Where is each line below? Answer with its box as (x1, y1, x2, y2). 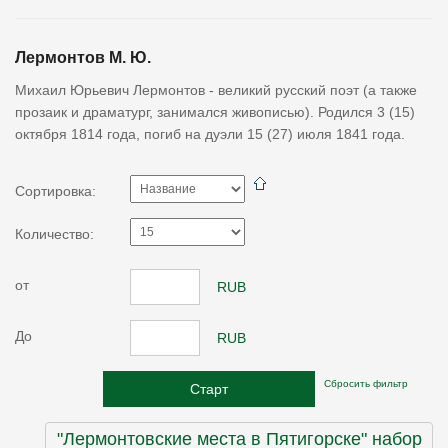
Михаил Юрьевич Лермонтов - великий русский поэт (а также (15, 82, 417, 98)
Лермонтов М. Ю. (15, 49, 151, 66)
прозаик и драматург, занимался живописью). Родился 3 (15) (15, 104, 415, 120)
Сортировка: (15, 183, 96, 199)
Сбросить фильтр (324, 378, 408, 389)
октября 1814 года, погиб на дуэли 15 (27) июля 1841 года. (15, 126, 405, 142)
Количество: (15, 226, 94, 242)
